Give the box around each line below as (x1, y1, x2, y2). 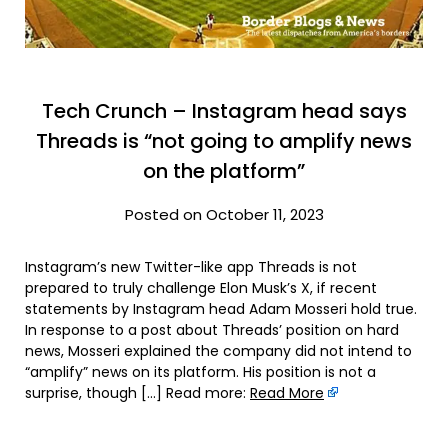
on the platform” (143, 156, 305, 185)
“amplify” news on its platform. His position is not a (25, 361, 376, 382)
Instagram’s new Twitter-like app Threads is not (25, 256, 357, 277)
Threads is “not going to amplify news (36, 126, 412, 155)
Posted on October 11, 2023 (124, 203, 324, 225)
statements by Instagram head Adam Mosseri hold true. (25, 298, 417, 319)
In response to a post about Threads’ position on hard (25, 319, 399, 340)
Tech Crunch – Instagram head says (41, 96, 407, 125)
